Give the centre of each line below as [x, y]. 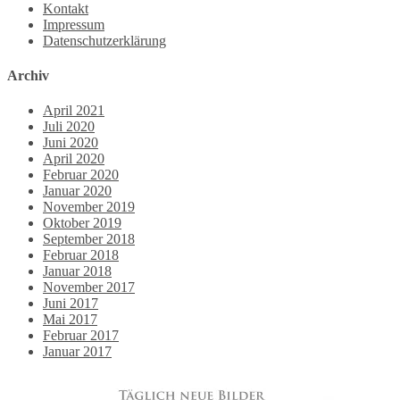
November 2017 [89, 287]
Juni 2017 [71, 304]
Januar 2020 [77, 191]
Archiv [28, 75]
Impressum [74, 24]
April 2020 [74, 159]
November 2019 [89, 207]
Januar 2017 [77, 352]
